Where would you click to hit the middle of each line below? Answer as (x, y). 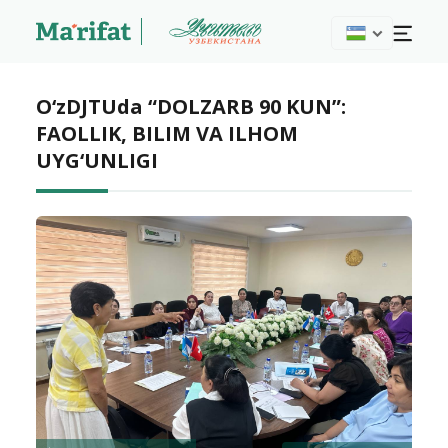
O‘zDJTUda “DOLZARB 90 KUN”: (191, 106)
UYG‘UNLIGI (97, 160)
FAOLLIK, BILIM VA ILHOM (167, 133)
